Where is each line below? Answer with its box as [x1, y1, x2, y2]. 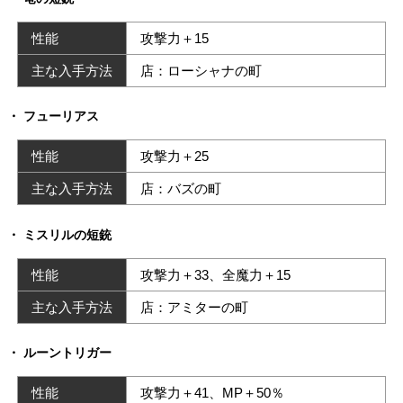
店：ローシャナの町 [140, 62, 262, 78]
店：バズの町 [140, 181, 221, 196]
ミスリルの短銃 [23, 227, 112, 242]
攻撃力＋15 [140, 30, 209, 46]
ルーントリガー [23, 345, 112, 360]
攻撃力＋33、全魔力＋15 [140, 266, 291, 282]
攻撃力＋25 [140, 148, 209, 164]
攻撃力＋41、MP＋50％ [140, 385, 284, 400]
